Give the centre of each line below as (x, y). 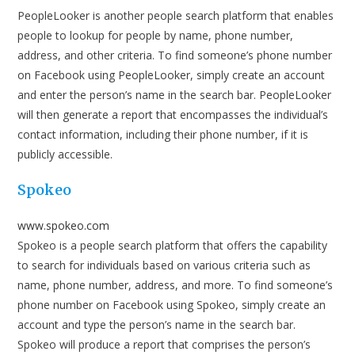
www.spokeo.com (64, 226)
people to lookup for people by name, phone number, (156, 36)
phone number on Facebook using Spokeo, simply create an (172, 305)
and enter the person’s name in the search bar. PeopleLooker (175, 95)
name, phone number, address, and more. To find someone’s (176, 285)
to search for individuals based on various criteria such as (164, 265)
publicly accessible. (65, 155)
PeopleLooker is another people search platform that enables (176, 16)
